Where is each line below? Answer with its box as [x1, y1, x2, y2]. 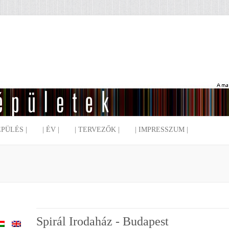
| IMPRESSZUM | [135, 126, 188, 133]
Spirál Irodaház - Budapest [36, 215, 169, 228]
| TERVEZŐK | [75, 126, 120, 133]
